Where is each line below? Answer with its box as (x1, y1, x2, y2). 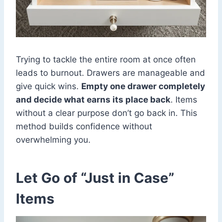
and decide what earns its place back (16, 94, 170, 105)
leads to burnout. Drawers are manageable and (16, 67, 205, 78)
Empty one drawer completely (81, 81, 205, 91)
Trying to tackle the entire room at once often (16, 54, 196, 64)
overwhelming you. (16, 134, 91, 145)
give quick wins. (16, 81, 81, 91)
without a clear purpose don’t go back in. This (16, 108, 197, 118)
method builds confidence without (16, 121, 152, 131)
